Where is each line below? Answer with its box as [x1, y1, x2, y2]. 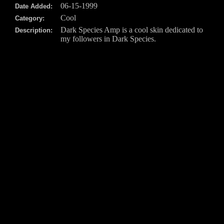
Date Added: [15, 2, 52, 10]
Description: [15, 26, 52, 34]
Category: [15, 14, 44, 22]
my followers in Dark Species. [60, 34, 156, 43]
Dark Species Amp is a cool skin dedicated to [60, 25, 203, 34]
